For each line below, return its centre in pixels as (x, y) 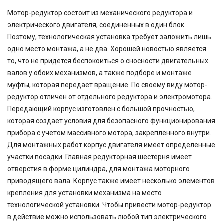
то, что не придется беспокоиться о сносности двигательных (108, 61)
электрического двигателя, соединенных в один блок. (97, 25)
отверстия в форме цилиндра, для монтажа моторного (99, 169)
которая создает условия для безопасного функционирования (111, 121)
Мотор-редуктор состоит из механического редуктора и (100, 13)
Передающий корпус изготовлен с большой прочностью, (101, 109)
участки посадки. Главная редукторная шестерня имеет (100, 157)
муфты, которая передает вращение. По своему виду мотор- (107, 85)
